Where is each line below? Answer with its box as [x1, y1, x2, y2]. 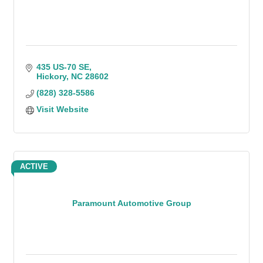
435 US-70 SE [36, 62, 89, 72]
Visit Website [36, 104, 89, 114]
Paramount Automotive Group [72, 198, 191, 208]
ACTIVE [20, 162, 48, 171]
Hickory [36, 72, 66, 81]
